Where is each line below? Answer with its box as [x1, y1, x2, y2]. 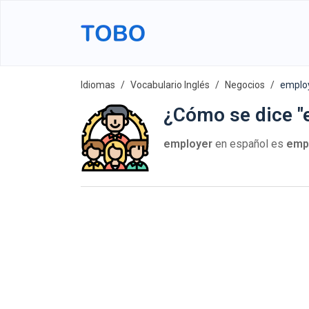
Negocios [225, 79, 265, 90]
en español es [212, 137, 286, 150]
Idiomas [81, 79, 115, 90]
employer [163, 137, 212, 150]
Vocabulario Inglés [130, 79, 210, 90]
